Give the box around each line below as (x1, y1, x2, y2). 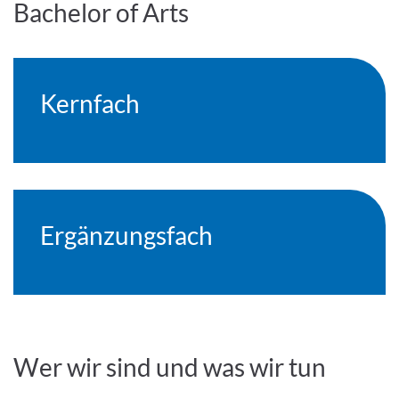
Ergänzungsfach (40, 220, 214, 250)
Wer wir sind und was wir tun (13, 352, 327, 382)
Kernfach (40, 88, 141, 118)
